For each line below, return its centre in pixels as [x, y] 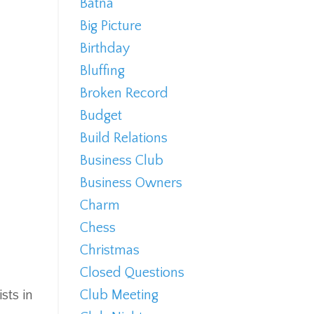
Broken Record [124, 94]
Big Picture [110, 26]
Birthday [104, 49]
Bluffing [102, 71]
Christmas [109, 251]
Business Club [121, 161]
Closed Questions [132, 273]
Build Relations [123, 138]
